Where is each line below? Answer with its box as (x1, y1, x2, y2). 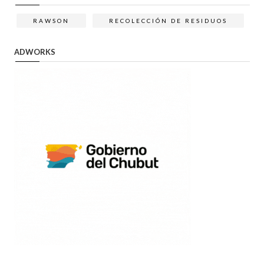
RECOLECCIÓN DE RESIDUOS (109, 16, 227, 24)
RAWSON (33, 16, 70, 24)
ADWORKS (14, 47, 55, 57)
